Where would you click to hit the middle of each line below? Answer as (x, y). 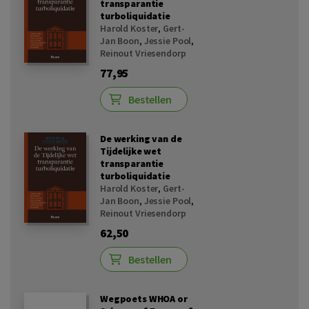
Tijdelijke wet (131, 151)
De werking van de (141, 139)
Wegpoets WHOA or (144, 299)
